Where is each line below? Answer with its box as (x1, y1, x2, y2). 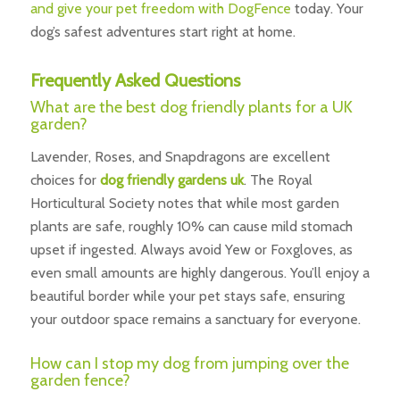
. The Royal (243, 171, 312, 188)
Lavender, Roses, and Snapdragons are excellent (29, 147, 330, 165)
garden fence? (29, 370, 130, 390)
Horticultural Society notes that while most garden (29, 194, 339, 212)
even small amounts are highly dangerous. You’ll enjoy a (29, 263, 370, 281)
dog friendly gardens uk (99, 171, 244, 188)
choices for (29, 171, 100, 188)
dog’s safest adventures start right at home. (29, 23, 296, 41)
